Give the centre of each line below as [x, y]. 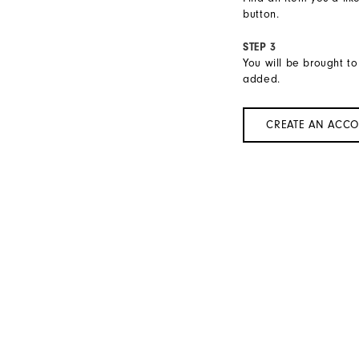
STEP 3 [260, 47]
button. [261, 14]
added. [262, 79]
